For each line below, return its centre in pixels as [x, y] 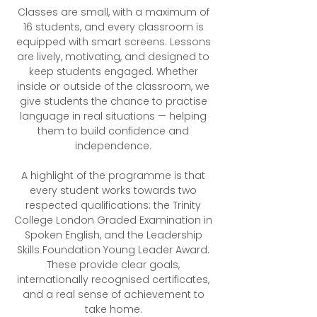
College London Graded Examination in [113, 220]
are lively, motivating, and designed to [113, 57]
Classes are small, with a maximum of [113, 12]
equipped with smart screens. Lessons [113, 42]
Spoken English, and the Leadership [113, 235]
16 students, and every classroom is [113, 27]
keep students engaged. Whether [113, 71]
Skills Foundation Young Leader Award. [113, 250]
